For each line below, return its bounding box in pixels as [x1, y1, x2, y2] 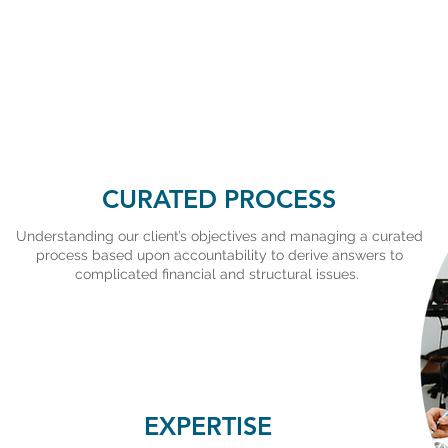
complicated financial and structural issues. [75, 266, 363, 282]
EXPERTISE [143, 411, 272, 441]
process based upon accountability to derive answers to [35, 247, 403, 263]
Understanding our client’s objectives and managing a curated [15, 228, 423, 244]
